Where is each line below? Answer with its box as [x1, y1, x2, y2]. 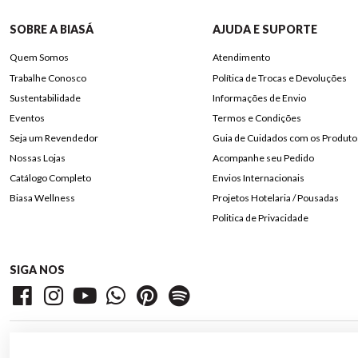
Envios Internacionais [212, 172, 304, 185]
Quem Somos [10, 51, 69, 64]
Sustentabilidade [10, 91, 81, 104]
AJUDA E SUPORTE [212, 22, 317, 37]
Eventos [10, 111, 45, 124]
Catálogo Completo [10, 172, 91, 185]
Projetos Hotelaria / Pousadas [212, 192, 339, 205]
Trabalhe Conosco [10, 71, 86, 84]
